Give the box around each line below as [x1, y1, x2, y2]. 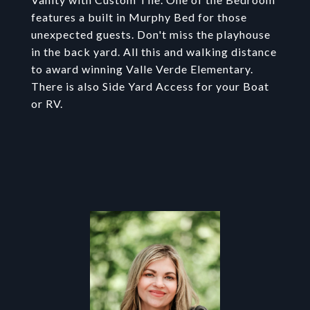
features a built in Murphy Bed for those [31, 10, 247, 24]
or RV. [31, 97, 63, 110]
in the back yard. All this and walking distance [31, 45, 277, 58]
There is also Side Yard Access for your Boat [31, 80, 269, 93]
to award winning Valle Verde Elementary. [31, 62, 253, 75]
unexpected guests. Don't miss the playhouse [31, 28, 271, 41]
